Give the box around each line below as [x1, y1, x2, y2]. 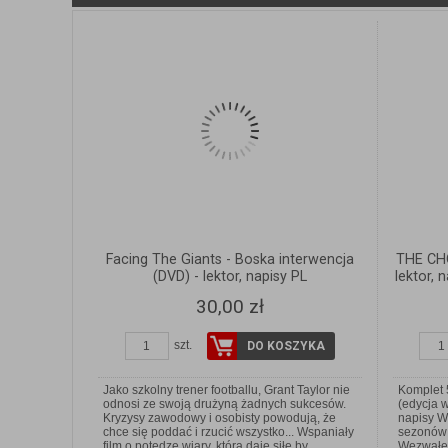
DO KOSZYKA [246, 339, 325, 354]
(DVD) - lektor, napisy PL [152, 268, 307, 286]
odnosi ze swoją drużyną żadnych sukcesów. [103, 397, 346, 412]
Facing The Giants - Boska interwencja [105, 251, 354, 269]
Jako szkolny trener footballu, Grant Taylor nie [103, 383, 350, 398]
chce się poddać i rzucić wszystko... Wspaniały [103, 425, 354, 440]
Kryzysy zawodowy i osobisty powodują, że [103, 411, 336, 426]
